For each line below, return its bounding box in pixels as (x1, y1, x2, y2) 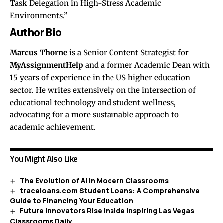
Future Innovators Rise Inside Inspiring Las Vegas (19, 206, 194, 216)
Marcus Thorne (10, 47, 67, 57)
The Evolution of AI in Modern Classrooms (19, 175, 169, 185)
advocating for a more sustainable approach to (10, 110, 179, 119)
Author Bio (10, 25, 62, 39)
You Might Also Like (10, 152, 78, 165)
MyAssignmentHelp (10, 60, 83, 70)
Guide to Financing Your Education (10, 196, 133, 206)
